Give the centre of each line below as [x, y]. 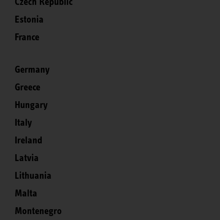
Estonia [29, 19]
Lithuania [33, 176]
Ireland [28, 140]
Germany [32, 69]
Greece [27, 87]
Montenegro [38, 211]
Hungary [31, 105]
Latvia [27, 158]
